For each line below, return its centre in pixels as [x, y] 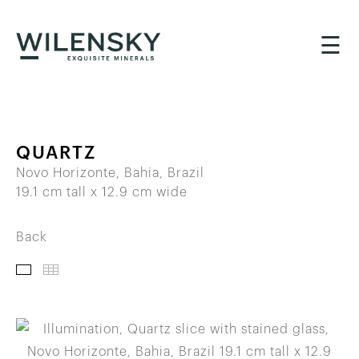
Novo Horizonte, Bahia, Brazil [110, 173]
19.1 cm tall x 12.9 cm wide [102, 193]
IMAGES [102, 270]
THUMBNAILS [179, 270]
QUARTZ [56, 153]
